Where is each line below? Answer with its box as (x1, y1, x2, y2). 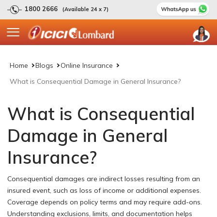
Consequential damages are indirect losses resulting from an (7, 174, 200, 183)
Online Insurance (61, 61, 113, 70)
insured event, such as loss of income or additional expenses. (7, 186, 201, 195)
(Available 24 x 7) (62, 6, 108, 13)
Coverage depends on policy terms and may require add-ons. (7, 197, 202, 206)
